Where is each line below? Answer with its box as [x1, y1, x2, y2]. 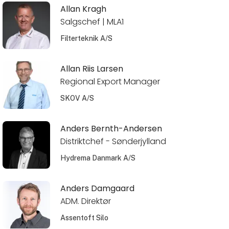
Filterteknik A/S [60, 34, 112, 42]
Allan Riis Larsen [60, 62, 123, 75]
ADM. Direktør [60, 195, 111, 207]
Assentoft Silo [60, 213, 108, 222]
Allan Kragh [60, 3, 106, 15]
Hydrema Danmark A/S [60, 153, 135, 162]
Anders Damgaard [60, 182, 134, 194]
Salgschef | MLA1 [60, 15, 124, 28]
